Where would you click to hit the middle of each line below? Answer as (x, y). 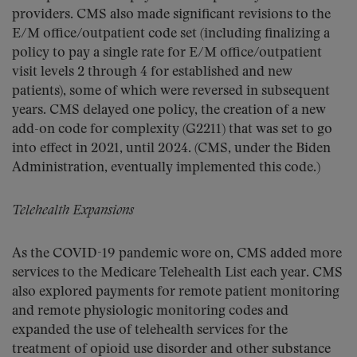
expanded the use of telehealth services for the (150, 330)
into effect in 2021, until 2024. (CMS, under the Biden (171, 149)
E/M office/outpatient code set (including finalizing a (171, 34)
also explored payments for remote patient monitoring (176, 292)
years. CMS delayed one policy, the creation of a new (169, 110)
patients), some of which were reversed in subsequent (171, 91)
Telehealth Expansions (73, 211)
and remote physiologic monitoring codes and (150, 311)
